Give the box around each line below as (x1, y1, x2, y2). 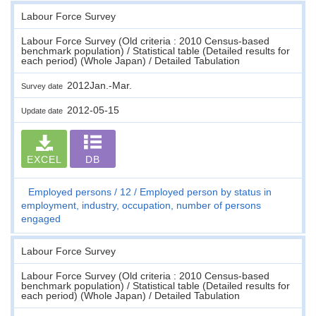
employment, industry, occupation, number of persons (21, 199, 261, 211)
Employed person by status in (140, 186, 272, 197)
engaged (21, 212, 61, 224)
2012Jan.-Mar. (67, 79, 132, 91)
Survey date (21, 81, 67, 90)
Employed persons (28, 186, 111, 197)
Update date (21, 106, 67, 115)
